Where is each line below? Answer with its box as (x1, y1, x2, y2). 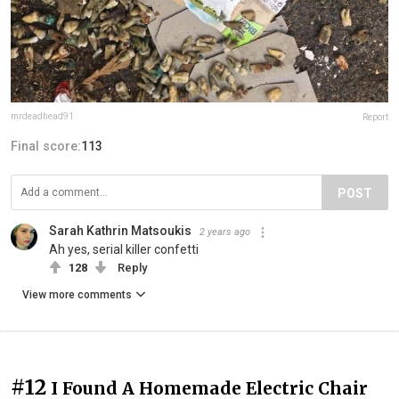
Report (362, 112, 388, 123)
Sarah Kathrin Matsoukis (49, 224, 191, 239)
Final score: (11, 139, 81, 154)
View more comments (22, 289, 132, 302)
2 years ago (199, 226, 250, 239)
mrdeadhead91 (11, 111, 74, 122)
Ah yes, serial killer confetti (49, 242, 199, 257)
